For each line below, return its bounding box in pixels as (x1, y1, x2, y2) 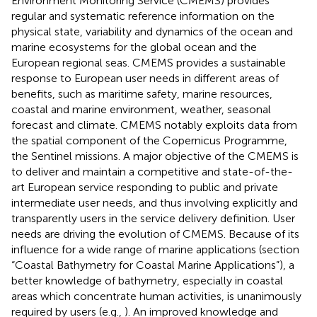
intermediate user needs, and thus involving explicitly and (11, 195, 298, 209)
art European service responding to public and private (11, 180, 278, 194)
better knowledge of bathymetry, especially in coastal (11, 273, 283, 287)
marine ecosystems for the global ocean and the (11, 40, 257, 54)
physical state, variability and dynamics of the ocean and (11, 24, 293, 38)
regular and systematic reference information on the (11, 8, 275, 23)
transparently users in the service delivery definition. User (11, 211, 295, 225)
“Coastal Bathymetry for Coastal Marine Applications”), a (11, 258, 294, 272)
